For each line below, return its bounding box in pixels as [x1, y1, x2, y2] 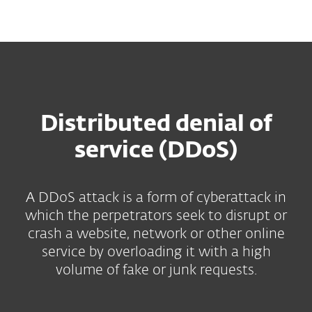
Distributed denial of [40, 114, 272, 136]
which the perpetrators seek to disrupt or [25, 209, 287, 223]
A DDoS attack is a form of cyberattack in [26, 191, 286, 205]
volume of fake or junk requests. [55, 263, 257, 277]
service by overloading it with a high [41, 245, 271, 259]
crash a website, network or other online [27, 227, 285, 241]
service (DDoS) [75, 140, 237, 162]
